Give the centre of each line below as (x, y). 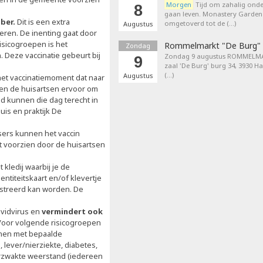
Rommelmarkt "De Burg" (213, 45)
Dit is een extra (43, 22)
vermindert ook (72, 211)
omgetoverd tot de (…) (200, 23)
